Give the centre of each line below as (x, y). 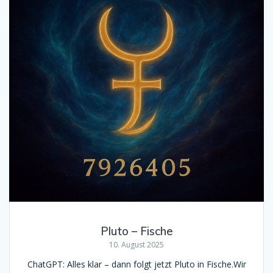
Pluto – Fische (136, 232)
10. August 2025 (136, 245)
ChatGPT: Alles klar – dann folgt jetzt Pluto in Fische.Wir (136, 264)
